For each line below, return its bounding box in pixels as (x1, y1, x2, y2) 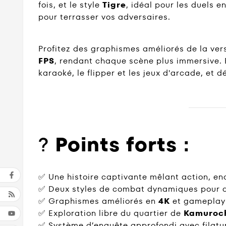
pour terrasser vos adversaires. (38, 11, 171, 23)
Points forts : (55, 130, 190, 158)
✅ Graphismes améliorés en (38, 195, 158, 207)
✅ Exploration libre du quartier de (38, 207, 184, 219)
